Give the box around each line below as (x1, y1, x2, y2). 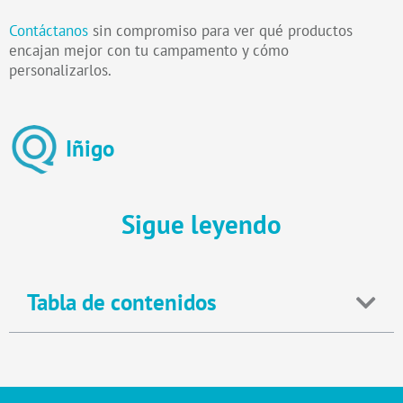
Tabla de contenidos (27, 288, 217, 318)
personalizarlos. (9, 60, 112, 81)
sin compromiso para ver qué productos (88, 21, 353, 41)
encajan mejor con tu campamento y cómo (9, 40, 289, 61)
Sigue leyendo (121, 206, 282, 241)
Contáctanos (9, 21, 88, 41)
